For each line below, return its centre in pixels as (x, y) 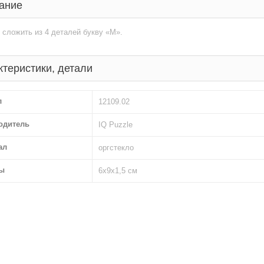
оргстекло (116, 148)
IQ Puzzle (115, 125)
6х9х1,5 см (118, 171)
